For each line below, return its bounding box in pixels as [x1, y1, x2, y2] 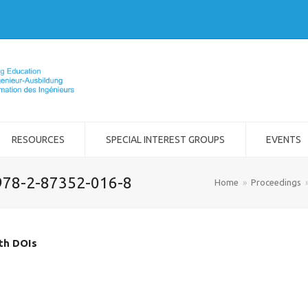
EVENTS [266, 134, 302, 145]
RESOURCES [11, 134, 65, 145]
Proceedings [251, 177, 301, 187]
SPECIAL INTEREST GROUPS [105, 134, 225, 145]
